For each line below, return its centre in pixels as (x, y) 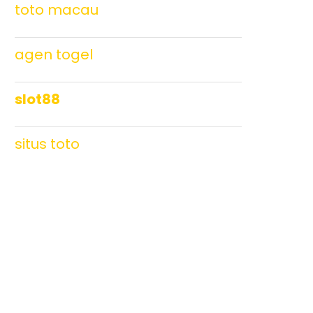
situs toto (47, 144)
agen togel (54, 54)
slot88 (37, 99)
